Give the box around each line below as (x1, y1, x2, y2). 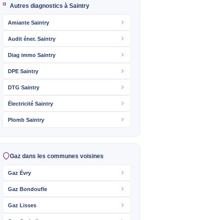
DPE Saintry (8, 68, 38, 74)
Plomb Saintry (8, 116, 44, 123)
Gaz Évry (8, 169, 31, 176)
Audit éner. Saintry (8, 35, 55, 42)
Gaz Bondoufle (8, 186, 47, 192)
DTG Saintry (8, 84, 39, 90)
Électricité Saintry (8, 100, 53, 107)
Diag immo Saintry (8, 52, 55, 58)
